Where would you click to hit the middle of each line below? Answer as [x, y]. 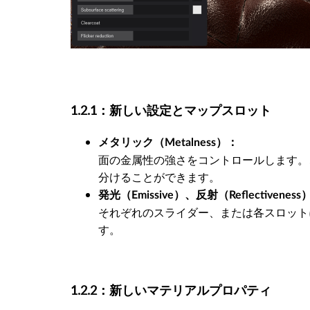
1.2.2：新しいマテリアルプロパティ [171, 290]
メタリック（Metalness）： [168, 143]
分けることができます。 [159, 177]
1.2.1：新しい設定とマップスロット [171, 110]
